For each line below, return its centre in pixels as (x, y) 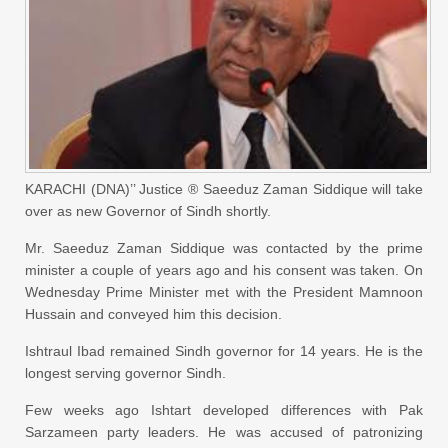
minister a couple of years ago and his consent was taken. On (224, 269)
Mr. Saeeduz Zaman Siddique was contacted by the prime (224, 247)
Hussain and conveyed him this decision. (153, 313)
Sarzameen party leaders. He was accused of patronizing (224, 431)
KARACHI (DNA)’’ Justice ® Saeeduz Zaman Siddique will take (224, 188)
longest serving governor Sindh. (125, 372)
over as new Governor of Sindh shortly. (148, 210)
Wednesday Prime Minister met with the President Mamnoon (224, 291)
